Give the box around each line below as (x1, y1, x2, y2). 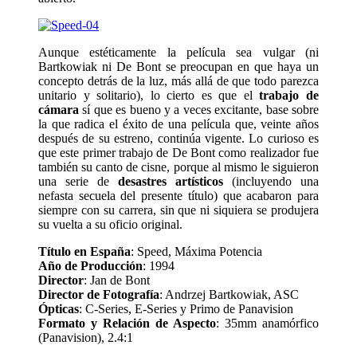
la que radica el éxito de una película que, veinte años (38, 117, 319, 131)
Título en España (38, 245, 131, 259)
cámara (38, 103, 79, 117)
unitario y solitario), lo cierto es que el (38, 88, 260, 103)
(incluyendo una (223, 175, 319, 189)
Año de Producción (38, 259, 143, 273)
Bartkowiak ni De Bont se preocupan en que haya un (38, 60, 319, 74)
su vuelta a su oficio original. (38, 218, 182, 232)
